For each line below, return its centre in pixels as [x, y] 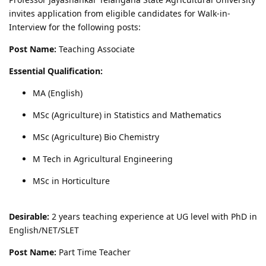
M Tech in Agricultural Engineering [103, 159]
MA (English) [58, 93]
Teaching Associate [96, 49]
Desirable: [29, 216]
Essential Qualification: [56, 71]
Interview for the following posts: [75, 27]
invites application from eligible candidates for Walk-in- [120, 13]
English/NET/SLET [44, 230]
